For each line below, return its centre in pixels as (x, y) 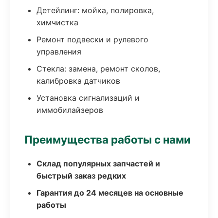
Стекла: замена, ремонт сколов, (98, 69)
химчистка (57, 22)
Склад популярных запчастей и (98, 163)
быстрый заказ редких (81, 176)
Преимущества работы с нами (108, 139)
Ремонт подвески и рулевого (92, 39)
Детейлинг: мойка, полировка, (95, 10)
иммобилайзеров (70, 110)
